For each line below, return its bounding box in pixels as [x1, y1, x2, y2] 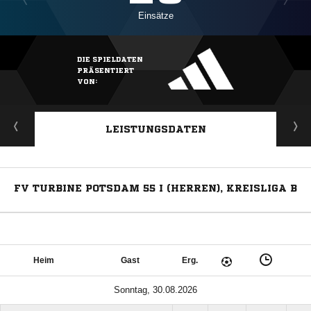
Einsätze [137, 10, 174, 21]
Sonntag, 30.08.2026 [114, 284, 197, 295]
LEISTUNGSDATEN [105, 124, 206, 134]
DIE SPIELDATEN [77, 55, 143, 62]
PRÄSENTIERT [77, 66, 134, 74]
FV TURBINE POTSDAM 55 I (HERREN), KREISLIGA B [14, 183, 297, 193]
